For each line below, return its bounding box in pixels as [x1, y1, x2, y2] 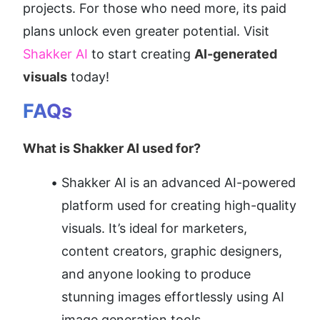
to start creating [88, 46, 194, 62]
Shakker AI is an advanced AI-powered [61, 175, 296, 191]
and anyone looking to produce [61, 266, 251, 282]
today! [67, 69, 109, 85]
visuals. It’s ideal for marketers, [61, 221, 247, 236]
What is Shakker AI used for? [23, 141, 201, 156]
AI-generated [194, 46, 277, 62]
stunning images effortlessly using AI [61, 289, 284, 305]
